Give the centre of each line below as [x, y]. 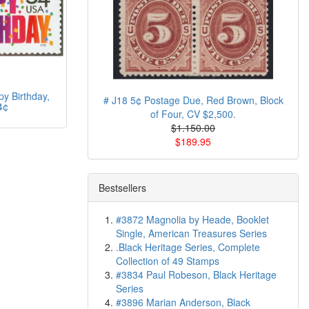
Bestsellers [122, 188]
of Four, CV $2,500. [193, 114]
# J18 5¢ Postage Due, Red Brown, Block [193, 100]
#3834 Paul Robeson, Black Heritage [196, 275]
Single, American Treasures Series [191, 233]
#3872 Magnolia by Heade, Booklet [192, 219]
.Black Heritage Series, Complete [188, 247]
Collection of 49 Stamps [168, 261]
